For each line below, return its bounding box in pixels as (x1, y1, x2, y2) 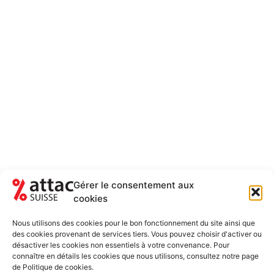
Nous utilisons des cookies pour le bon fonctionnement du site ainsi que (12, 218, 255, 228)
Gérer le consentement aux (73, 179, 194, 191)
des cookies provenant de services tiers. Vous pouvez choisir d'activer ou (12, 229, 262, 239)
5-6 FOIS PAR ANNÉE (129, 224, 262, 235)
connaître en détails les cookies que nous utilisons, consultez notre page (12, 251, 259, 261)
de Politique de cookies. (12, 262, 94, 272)
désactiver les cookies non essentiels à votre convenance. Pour (12, 240, 229, 250)
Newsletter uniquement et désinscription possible (70, 250, 262, 259)
